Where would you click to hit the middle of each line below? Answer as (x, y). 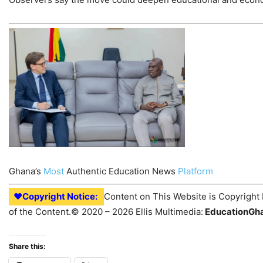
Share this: (27, 247)
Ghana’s (26, 171)
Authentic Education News (121, 171)
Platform (195, 171)
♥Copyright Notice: (56, 197)
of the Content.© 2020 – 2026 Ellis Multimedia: (106, 212)
